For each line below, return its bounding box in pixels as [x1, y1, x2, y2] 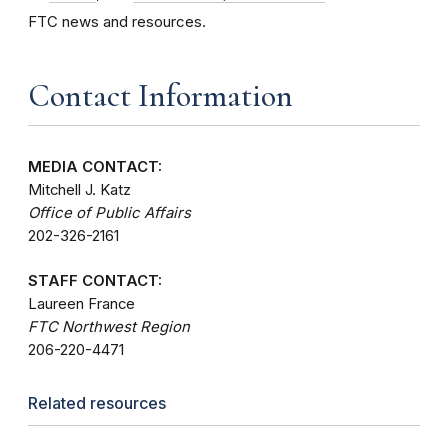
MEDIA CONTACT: [28, 157, 162, 176]
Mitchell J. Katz [28, 180, 131, 199]
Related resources [28, 392, 166, 413]
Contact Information [28, 75, 293, 115]
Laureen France [28, 294, 135, 313]
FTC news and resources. [28, 11, 206, 31]
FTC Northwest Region [28, 317, 190, 336]
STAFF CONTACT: [28, 271, 162, 290]
